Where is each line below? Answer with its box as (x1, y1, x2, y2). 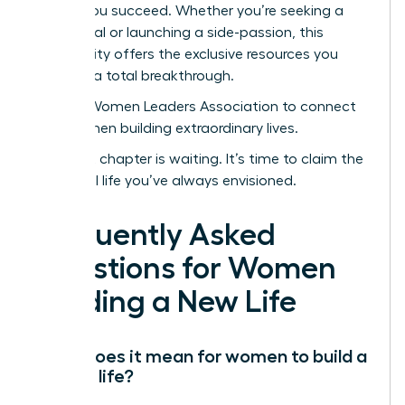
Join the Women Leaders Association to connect (33, 99, 356, 114)
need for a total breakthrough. (33, 68, 234, 83)
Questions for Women (33, 252, 336, 284)
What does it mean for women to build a (33, 346, 367, 365)
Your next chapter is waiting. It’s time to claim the (33, 151, 363, 166)
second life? (33, 366, 134, 385)
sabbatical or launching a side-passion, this (33, 24, 324, 40)
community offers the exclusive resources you (33, 46, 338, 61)
